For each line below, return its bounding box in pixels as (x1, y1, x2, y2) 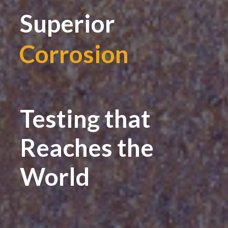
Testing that (20, 103, 151, 133)
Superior (20, 8, 115, 38)
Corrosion (19, 39, 129, 68)
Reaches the (20, 132, 154, 162)
